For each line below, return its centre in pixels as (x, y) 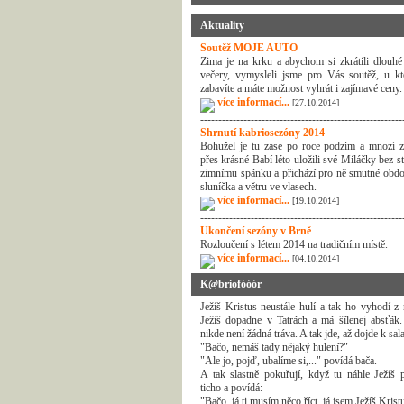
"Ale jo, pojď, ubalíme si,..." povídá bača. (289, 361)
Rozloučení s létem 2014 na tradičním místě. (294, 244)
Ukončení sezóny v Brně (256, 231)
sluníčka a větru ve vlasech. (258, 187)
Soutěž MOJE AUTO (249, 48)
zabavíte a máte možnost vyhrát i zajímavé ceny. (301, 88)
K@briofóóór (231, 284)
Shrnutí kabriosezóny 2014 (262, 133)
